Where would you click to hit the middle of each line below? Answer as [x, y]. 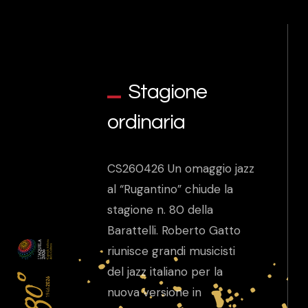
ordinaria [146, 122]
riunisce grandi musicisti [172, 251]
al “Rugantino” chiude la [170, 189]
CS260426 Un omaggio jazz [181, 168]
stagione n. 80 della [161, 209]
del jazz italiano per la [165, 271]
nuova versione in [155, 292]
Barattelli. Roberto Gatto [174, 230]
